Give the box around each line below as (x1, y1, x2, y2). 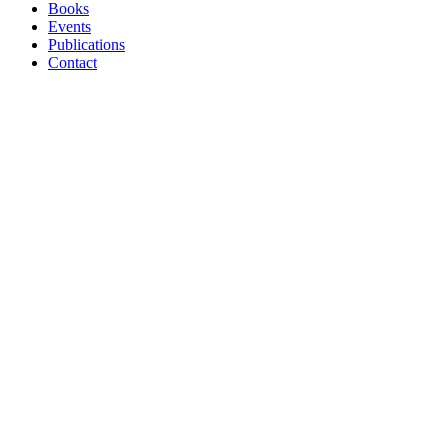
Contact (48, 54, 97, 72)
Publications (48, 36, 125, 54)
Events (48, 18, 91, 36)
